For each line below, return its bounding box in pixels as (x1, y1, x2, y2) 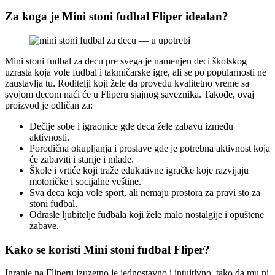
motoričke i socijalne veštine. (29, 176, 141, 187)
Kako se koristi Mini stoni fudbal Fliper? (5, 242, 210, 256)
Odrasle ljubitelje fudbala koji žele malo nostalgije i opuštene (29, 209, 264, 220)
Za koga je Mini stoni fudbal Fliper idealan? (5, 10, 228, 23)
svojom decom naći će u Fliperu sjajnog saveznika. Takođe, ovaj (5, 89, 254, 99)
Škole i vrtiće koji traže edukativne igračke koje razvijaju (29, 165, 249, 176)
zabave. (29, 220, 59, 231)
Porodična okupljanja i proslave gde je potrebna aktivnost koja (29, 143, 270, 153)
